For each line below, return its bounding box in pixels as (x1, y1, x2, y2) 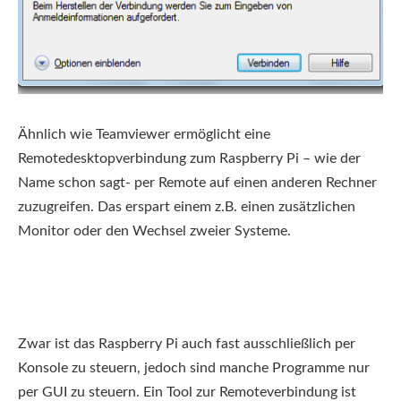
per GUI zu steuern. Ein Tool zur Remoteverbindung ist (18, 384, 356, 399)
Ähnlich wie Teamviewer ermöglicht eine (18, 126, 270, 141)
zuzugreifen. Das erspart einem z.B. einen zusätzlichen (18, 199, 355, 214)
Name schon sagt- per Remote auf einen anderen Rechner (18, 175, 377, 190)
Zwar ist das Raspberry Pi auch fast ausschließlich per (18, 336, 355, 351)
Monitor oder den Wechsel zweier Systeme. (18, 223, 291, 238)
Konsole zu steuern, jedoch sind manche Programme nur (18, 360, 370, 375)
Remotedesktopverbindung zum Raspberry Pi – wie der (18, 150, 361, 166)
